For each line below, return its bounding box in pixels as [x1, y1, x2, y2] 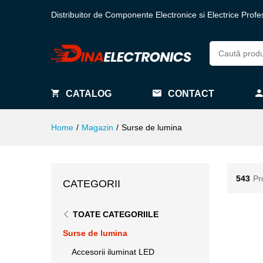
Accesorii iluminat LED [72, 247, 154, 257]
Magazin [82, 123, 113, 132]
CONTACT [168, 89, 214, 99]
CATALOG [66, 89, 112, 99]
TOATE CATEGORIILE [73, 210, 159, 219]
